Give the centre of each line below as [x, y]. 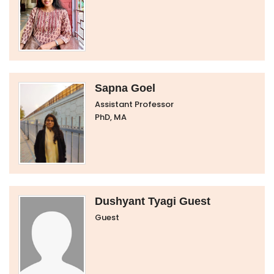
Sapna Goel [125, 88]
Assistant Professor [134, 104]
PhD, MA [111, 117]
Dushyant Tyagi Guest [153, 201]
